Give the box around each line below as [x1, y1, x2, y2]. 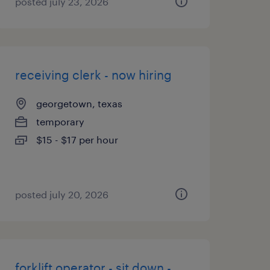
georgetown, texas [36, 98, 122, 109]
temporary [36, 116, 84, 127]
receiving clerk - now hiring [14, 67, 172, 82]
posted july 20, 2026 [14, 189, 108, 200]
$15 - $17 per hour [36, 134, 118, 145]
